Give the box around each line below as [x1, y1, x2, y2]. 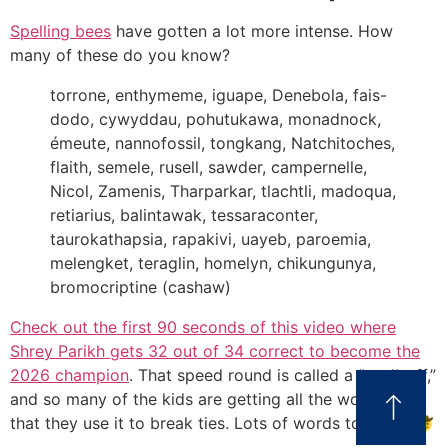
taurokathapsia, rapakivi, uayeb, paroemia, [50, 229, 371, 249]
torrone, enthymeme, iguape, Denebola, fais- [50, 85, 387, 105]
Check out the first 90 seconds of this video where [10, 317, 396, 337]
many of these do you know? [10, 45, 230, 65]
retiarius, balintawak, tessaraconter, [50, 205, 318, 225]
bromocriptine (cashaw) [50, 277, 231, 297]
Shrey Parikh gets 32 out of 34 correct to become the [10, 341, 420, 361]
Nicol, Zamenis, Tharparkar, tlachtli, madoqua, [50, 181, 396, 201]
